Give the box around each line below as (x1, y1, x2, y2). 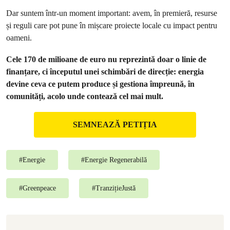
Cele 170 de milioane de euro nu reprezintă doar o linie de (6, 54, 206, 64)
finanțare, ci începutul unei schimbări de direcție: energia (6, 67, 204, 76)
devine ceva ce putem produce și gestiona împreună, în (6, 79, 195, 89)
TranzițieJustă (95, 184, 136, 192)
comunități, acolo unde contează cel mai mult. (6, 91, 163, 101)
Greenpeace (23, 184, 56, 192)
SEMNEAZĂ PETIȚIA (73, 120, 157, 129)
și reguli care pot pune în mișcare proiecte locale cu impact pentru (6, 21, 217, 30)
